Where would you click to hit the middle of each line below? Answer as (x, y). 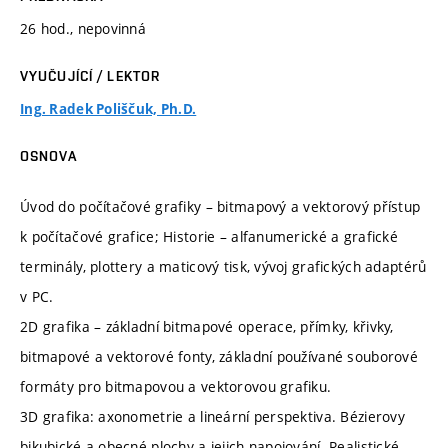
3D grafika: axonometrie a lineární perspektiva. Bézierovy (212, 416)
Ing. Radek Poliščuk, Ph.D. (108, 109)
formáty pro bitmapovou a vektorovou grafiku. (176, 386)
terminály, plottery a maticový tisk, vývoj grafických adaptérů (223, 266)
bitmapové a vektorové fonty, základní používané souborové (219, 356)
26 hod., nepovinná (83, 29)
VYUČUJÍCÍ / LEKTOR (90, 76)
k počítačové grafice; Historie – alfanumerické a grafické (209, 236)
